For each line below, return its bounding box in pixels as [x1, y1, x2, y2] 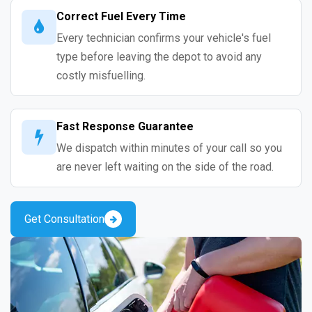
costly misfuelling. [56, 69, 146, 83]
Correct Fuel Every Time [56, 10, 186, 24]
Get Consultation [24, 212, 104, 226]
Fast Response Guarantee [56, 120, 194, 134]
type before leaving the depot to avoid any [56, 50, 262, 64]
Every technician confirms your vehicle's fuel [56, 31, 271, 45]
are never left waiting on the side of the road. [56, 160, 274, 174]
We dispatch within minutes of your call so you [56, 141, 282, 155]
